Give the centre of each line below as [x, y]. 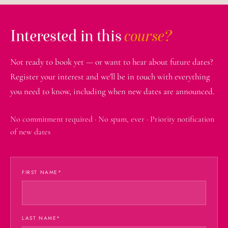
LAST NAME [39, 218]
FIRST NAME [40, 172]
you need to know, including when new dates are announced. [112, 91]
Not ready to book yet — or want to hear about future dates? [112, 62]
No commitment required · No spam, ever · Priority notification [112, 119]
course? [148, 35]
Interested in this [67, 35]
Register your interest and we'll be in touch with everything [110, 76]
